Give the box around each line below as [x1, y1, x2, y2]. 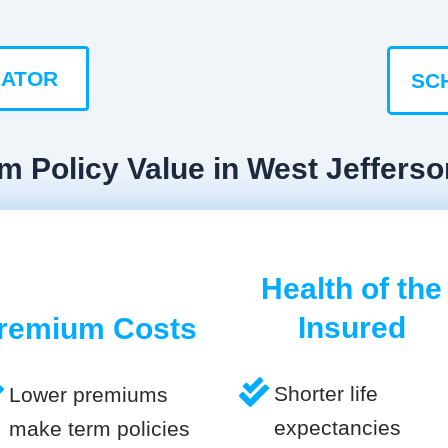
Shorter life [274, 381, 378, 405]
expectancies [274, 415, 401, 439]
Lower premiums [9, 382, 168, 406]
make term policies [9, 416, 190, 440]
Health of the [261, 271, 442, 305]
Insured [297, 310, 406, 344]
